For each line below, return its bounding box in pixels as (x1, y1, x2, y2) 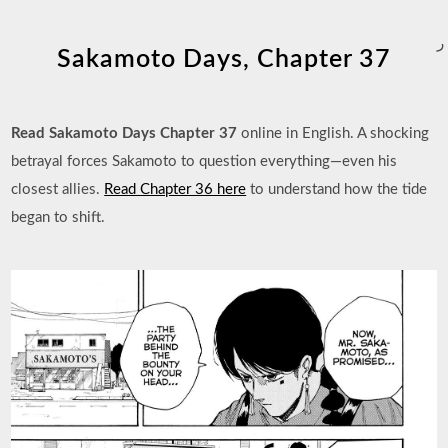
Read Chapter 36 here (104, 182, 247, 197)
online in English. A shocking (237, 126, 430, 141)
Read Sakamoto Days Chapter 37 (11, 126, 238, 141)
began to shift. (11, 210, 106, 225)
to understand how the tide (246, 182, 428, 197)
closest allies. (11, 182, 105, 197)
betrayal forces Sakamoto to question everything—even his (11, 154, 398, 169)
